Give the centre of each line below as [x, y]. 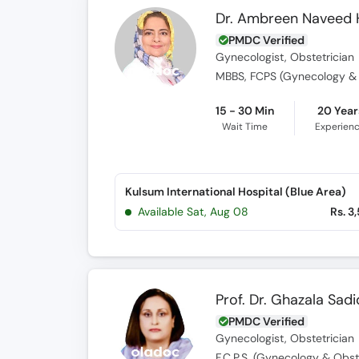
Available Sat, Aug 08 [193, 212]
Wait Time [245, 127]
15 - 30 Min [245, 111]
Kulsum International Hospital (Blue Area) [235, 192]
